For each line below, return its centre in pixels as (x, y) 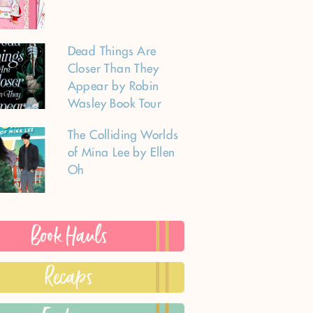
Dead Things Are (112, 52)
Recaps (69, 277)
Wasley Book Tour (114, 105)
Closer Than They (113, 70)
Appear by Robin (113, 87)
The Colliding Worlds (123, 136)
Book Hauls (69, 236)
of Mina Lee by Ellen (121, 154)
